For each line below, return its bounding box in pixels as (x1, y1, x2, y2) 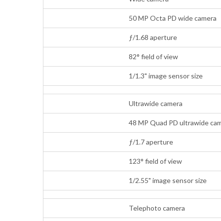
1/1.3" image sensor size (129, 71, 203, 80)
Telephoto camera (129, 203, 185, 212)
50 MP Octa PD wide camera (129, 13, 217, 22)
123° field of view (129, 156, 183, 165)
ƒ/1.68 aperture (129, 33, 178, 41)
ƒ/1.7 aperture (129, 137, 174, 146)
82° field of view (129, 52, 179, 61)
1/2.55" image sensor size (129, 176, 207, 184)
